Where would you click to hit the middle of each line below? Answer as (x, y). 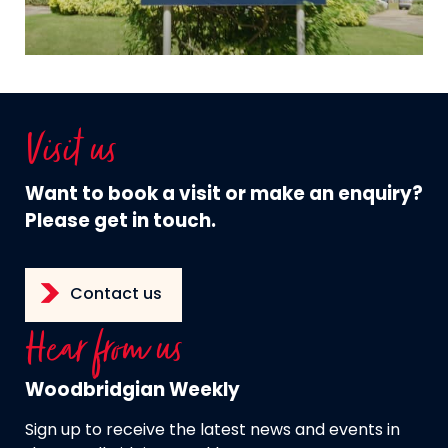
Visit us (70, 152)
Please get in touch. (120, 222)
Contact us (116, 294)
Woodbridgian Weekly (132, 391)
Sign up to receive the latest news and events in (212, 430)
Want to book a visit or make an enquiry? (224, 195)
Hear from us (103, 351)
